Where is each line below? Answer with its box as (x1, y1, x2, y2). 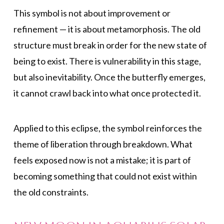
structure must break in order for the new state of (13, 39, 207, 50)
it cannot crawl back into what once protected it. (13, 87, 201, 98)
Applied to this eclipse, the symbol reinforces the (13, 122, 202, 134)
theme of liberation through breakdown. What (13, 138, 192, 150)
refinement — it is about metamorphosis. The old (13, 23, 200, 34)
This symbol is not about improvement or (13, 7, 170, 18)
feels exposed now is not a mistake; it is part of (13, 154, 191, 166)
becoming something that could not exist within (13, 170, 197, 182)
